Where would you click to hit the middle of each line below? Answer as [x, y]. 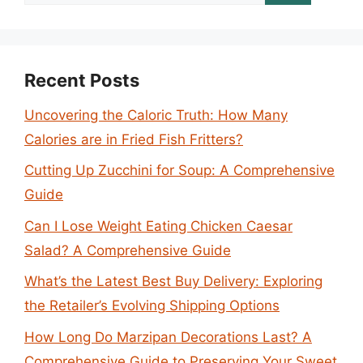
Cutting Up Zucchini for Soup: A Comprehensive [179, 170]
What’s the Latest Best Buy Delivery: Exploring [173, 281]
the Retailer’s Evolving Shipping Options [152, 305]
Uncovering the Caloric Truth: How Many [156, 115]
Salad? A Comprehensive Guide [128, 250]
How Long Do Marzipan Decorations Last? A [168, 337]
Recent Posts [82, 80]
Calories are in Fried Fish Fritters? [134, 139]
